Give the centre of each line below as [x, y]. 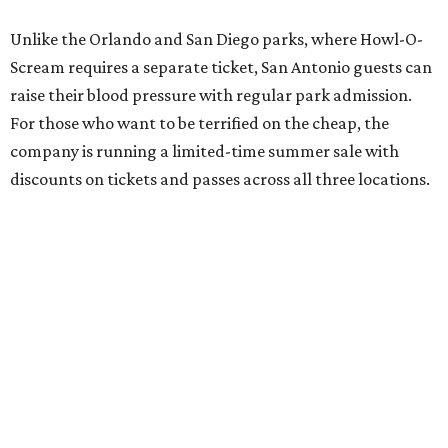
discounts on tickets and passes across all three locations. [220, 179]
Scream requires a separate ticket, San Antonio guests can [221, 67]
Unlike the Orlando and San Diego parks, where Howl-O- [216, 39]
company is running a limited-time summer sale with [204, 151]
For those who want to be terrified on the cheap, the [199, 123]
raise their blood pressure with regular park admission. [211, 95]
